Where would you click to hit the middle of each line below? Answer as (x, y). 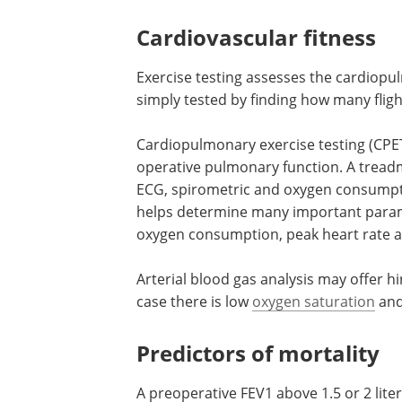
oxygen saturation (314, 368)
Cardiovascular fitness (256, 105)
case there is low (194, 368)
